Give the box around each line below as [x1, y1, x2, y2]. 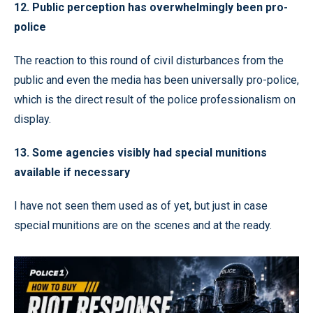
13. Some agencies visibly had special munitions [14, 145, 267, 159]
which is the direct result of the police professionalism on [14, 92, 296, 106]
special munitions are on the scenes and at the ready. [14, 218, 272, 232]
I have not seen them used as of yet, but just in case [14, 198, 268, 212]
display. [14, 112, 51, 126]
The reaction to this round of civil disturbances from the [14, 53, 284, 67]
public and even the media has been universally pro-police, [14, 73, 299, 87]
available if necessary [14, 165, 130, 179]
